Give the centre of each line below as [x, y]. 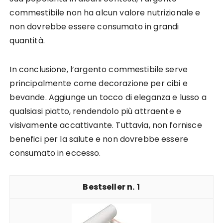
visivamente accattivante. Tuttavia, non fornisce [106, 125]
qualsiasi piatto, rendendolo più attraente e [96, 111]
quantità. [27, 41]
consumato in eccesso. [55, 153]
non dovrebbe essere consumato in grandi [94, 27]
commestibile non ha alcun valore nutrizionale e [105, 13]
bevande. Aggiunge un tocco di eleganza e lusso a [108, 97]
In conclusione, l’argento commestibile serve [99, 69]
